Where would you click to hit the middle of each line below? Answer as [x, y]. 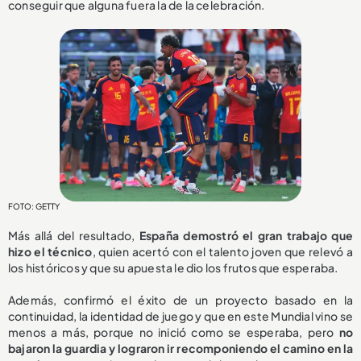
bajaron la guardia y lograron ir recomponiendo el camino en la [180, 348]
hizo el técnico [50, 251]
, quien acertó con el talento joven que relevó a [222, 251]
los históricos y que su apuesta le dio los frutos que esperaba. [173, 267]
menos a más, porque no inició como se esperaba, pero [171, 332]
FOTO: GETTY [34, 206]
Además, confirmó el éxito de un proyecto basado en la [180, 299]
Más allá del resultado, [72, 235]
